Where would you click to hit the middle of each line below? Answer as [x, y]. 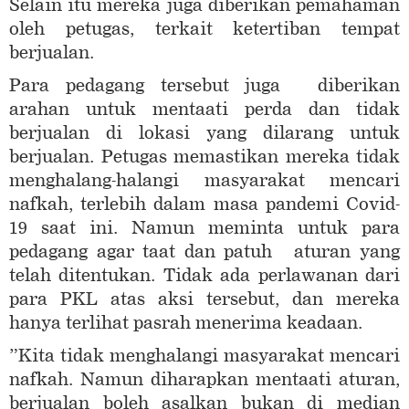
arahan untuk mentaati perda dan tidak [204, 110]
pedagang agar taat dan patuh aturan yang [204, 252]
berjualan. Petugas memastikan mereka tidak [204, 157]
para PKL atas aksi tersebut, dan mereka [204, 299]
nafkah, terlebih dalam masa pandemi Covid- [204, 204]
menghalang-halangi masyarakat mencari [204, 181]
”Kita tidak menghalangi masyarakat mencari [204, 356]
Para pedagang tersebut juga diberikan [204, 86]
